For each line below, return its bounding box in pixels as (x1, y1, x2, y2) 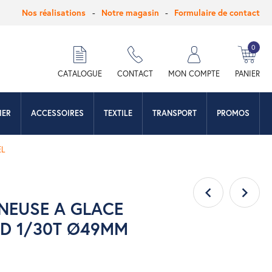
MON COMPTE (168, 68, 220, 79)
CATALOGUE (57, 68, 102, 79)
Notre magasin (101, 7, 159, 18)
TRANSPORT (152, 108, 197, 118)
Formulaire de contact (174, 7, 260, 18)
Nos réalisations (22, 7, 86, 18)
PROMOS (217, 108, 250, 118)
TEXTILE (104, 108, 133, 118)
